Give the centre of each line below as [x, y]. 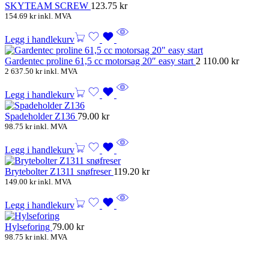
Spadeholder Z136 [41, 116]
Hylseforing [29, 227]
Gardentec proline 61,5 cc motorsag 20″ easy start [100, 61]
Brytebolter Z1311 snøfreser [59, 172]
